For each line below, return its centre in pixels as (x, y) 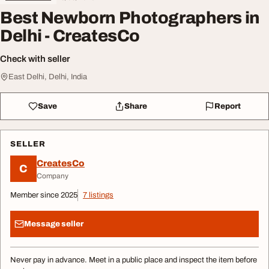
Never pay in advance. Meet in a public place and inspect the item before (134, 260)
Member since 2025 (44, 195)
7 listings (98, 195)
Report (227, 106)
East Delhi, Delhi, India (48, 77)
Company (53, 176)
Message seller (54, 224)
